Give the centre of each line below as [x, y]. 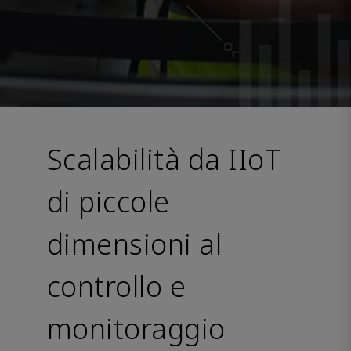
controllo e [117, 286]
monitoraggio [136, 329]
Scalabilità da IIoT [165, 159]
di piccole [109, 202]
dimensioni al [135, 244]
